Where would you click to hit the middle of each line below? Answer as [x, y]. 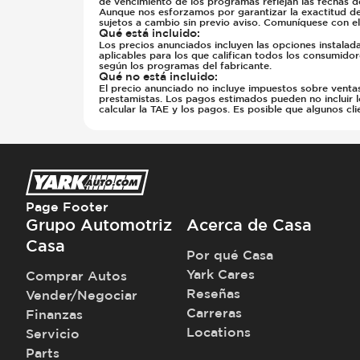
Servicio [53, 334]
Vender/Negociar [82, 295]
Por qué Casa [230, 255]
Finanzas [54, 315]
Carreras [214, 313]
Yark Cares [221, 274]
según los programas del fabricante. [186, 65]
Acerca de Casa [249, 225]
